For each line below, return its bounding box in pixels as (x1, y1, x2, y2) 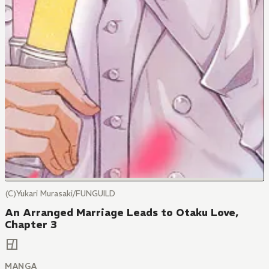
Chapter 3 (5, 218, 57, 231)
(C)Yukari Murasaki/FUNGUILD (5, 189, 115, 199)
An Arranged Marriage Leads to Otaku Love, (5, 206, 238, 219)
